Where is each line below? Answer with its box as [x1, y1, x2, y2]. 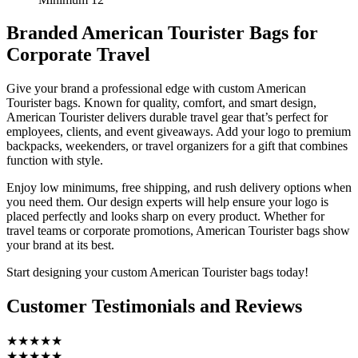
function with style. [6, 153, 103, 168]
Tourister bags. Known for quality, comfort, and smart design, [6, 96, 316, 110]
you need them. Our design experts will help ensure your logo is [6, 195, 328, 209]
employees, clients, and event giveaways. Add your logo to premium [6, 125, 351, 139]
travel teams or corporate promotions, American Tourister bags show [6, 224, 350, 238]
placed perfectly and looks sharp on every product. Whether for [6, 209, 324, 224]
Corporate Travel [6, 44, 150, 66]
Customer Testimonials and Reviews [6, 296, 302, 317]
